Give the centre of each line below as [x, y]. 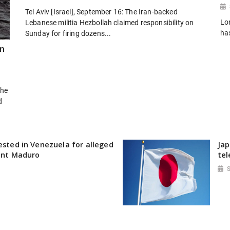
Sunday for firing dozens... [68, 34]
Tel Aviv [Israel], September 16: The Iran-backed [101, 12]
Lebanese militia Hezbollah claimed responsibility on [110, 23]
